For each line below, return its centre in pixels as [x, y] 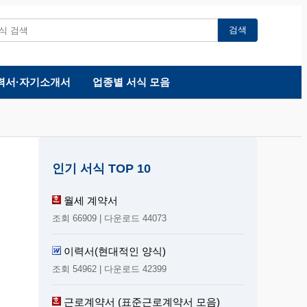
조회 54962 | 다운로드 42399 [109, 269]
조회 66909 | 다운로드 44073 [109, 218]
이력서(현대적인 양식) [115, 251]
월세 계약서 [91, 200]
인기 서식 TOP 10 [101, 168]
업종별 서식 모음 [131, 82]
